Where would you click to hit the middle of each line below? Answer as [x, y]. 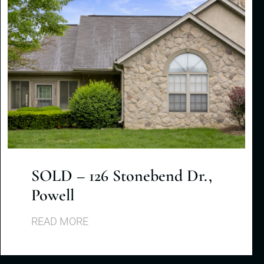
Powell [53, 195]
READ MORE [60, 222]
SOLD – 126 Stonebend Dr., [122, 176]
